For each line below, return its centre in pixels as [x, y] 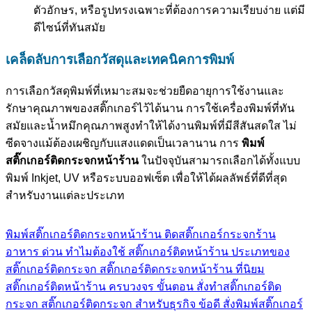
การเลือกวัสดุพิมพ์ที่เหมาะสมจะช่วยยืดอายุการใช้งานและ [145, 91]
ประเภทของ [260, 252]
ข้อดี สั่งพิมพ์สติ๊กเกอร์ [251, 304]
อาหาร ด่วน [34, 252]
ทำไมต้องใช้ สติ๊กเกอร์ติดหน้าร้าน [147, 252]
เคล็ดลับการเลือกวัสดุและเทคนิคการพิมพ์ [120, 59]
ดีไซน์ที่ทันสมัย [69, 27]
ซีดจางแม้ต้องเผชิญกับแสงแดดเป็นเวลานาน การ [124, 143]
